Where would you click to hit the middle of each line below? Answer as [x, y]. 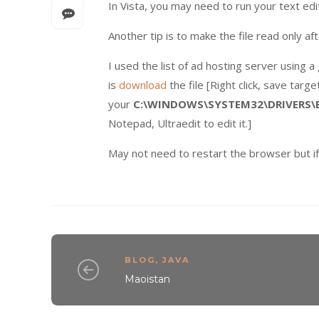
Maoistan [148, 279]
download [143, 85]
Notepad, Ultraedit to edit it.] [180, 123]
